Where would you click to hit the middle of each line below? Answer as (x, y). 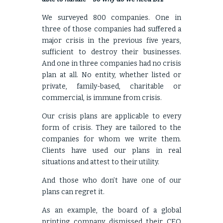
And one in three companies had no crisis (111, 63)
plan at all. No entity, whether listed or (111, 75)
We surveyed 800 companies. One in (111, 18)
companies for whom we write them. (111, 139)
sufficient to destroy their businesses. (111, 52)
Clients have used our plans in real (111, 151)
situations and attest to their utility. (101, 162)
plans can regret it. (73, 192)
